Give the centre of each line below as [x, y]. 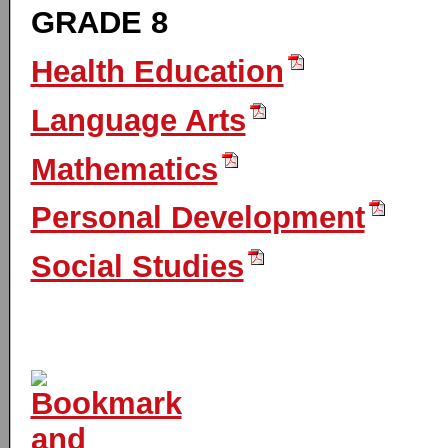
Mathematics [124, 169]
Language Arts [138, 120]
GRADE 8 [99, 23]
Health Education [157, 72]
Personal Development [197, 218]
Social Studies [137, 267]
